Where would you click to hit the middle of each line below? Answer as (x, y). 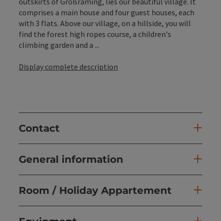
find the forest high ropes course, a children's (95, 34)
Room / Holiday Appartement (95, 190)
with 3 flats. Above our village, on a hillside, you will (105, 23)
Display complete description (68, 66)
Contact (39, 128)
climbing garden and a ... (59, 45)
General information (71, 159)
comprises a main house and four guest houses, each (107, 12)
